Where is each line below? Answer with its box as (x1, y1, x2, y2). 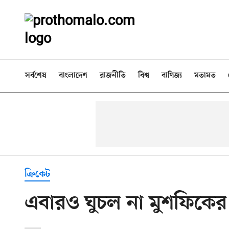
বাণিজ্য (162, 71, 182, 80)
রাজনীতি (100, 71, 126, 80)
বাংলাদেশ (59, 71, 87, 80)
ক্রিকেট (25, 168, 50, 180)
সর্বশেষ (25, 71, 47, 80)
